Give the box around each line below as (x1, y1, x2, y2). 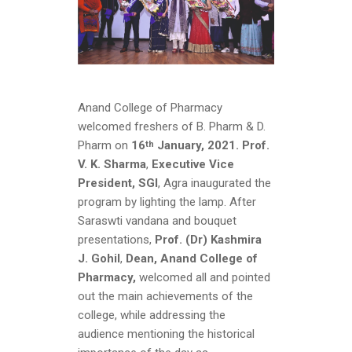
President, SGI (78, 176, 158, 191)
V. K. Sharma (78, 157, 146, 172)
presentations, (78, 233, 155, 247)
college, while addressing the (78, 308, 225, 323)
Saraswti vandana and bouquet (78, 214, 236, 229)
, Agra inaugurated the (158, 176, 271, 191)
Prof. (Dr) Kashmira (155, 233, 262, 247)
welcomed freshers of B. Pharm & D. (78, 119, 266, 134)
